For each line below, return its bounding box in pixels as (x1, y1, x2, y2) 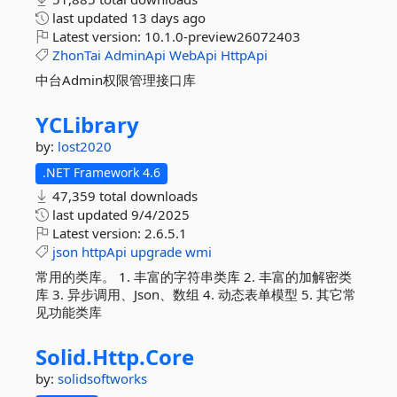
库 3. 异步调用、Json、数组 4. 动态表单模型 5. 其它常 (35, 285, 356, 303)
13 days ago (131, 9, 206, 27)
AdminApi (105, 46, 166, 64)
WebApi (169, 46, 217, 64)
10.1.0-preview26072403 (144, 27, 300, 45)
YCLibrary (35, 110, 139, 139)
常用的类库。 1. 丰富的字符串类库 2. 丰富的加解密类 (35, 268, 352, 285)
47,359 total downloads (49, 187, 198, 205)
